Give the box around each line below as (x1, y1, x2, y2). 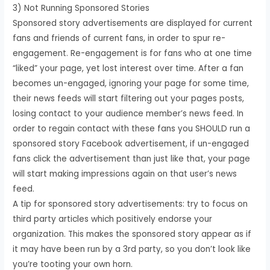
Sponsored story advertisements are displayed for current (13, 17, 253, 29)
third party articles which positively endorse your (13, 213, 213, 225)
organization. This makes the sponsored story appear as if (13, 228, 252, 240)
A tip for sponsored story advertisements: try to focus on (13, 198, 248, 210)
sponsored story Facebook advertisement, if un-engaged (13, 137, 250, 149)
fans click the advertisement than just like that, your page (13, 152, 251, 165)
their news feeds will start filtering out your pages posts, (13, 92, 245, 104)
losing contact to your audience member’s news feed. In (13, 107, 244, 119)
